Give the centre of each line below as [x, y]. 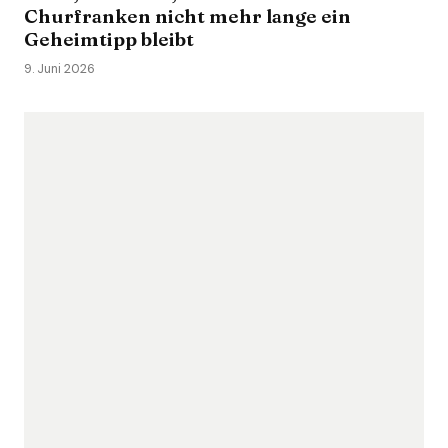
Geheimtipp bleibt [109, 39]
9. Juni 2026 [59, 69]
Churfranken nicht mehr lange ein [187, 16]
